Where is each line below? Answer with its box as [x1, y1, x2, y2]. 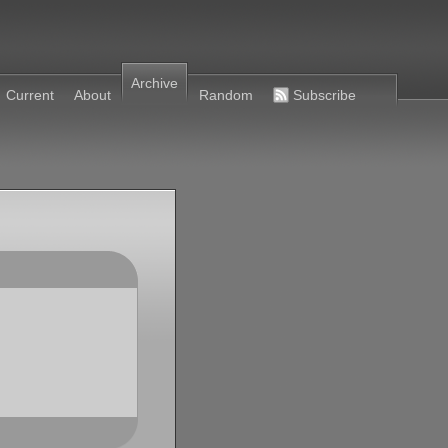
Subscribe [292, 87, 356, 103]
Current [6, 87, 55, 103]
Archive [131, 75, 179, 91]
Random [198, 87, 253, 103]
